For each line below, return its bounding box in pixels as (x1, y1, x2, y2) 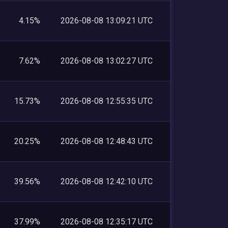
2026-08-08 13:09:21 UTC (61, 15, 153, 25)
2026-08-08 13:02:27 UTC (61, 55, 153, 66)
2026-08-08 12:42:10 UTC (61, 176, 153, 186)
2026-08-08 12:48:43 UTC (61, 136, 153, 146)
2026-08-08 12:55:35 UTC (61, 96, 153, 106)
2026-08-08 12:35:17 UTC (61, 216, 153, 226)
